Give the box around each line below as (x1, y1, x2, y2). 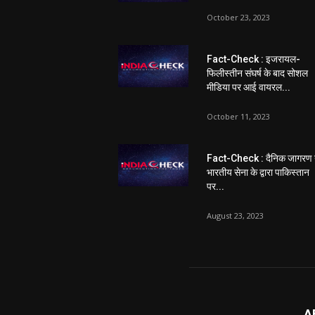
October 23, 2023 (207, 11, 270, 22)
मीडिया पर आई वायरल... (207, 81, 290, 93)
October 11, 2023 (207, 110, 270, 122)
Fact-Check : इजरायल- (207, 53, 300, 65)
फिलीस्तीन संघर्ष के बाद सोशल (207, 67, 308, 79)
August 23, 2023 (207, 210, 264, 221)
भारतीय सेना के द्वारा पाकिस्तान (207, 166, 309, 178)
